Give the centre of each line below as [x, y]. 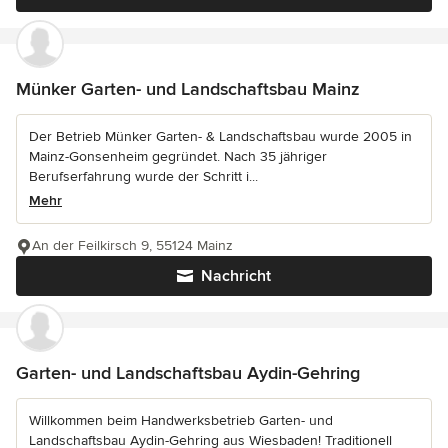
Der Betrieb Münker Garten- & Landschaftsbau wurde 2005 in [220, 137]
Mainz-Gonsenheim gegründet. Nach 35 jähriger [178, 157]
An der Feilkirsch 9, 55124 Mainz [132, 246]
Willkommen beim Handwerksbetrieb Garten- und [181, 421]
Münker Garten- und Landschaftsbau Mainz [188, 89]
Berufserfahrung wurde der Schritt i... [143, 177]
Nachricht [236, 276]
